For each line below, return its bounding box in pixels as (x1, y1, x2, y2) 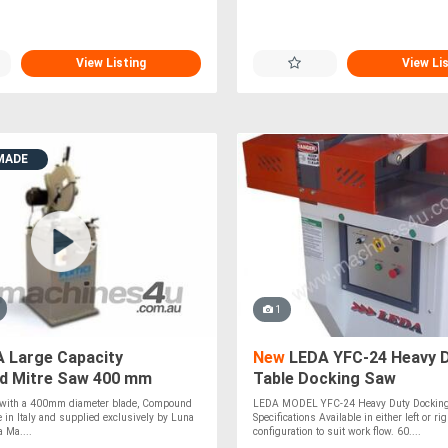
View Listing (75, 56, 146, 70)
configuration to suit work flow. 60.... (252, 426, 421, 438)
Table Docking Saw (252, 369, 396, 389)
